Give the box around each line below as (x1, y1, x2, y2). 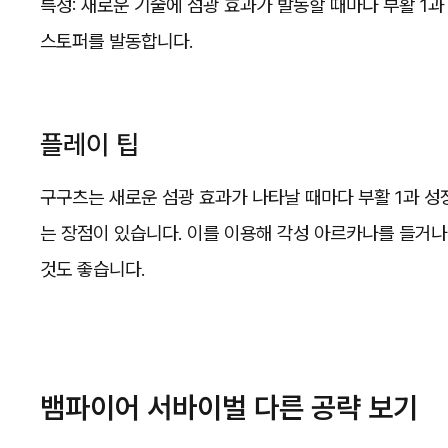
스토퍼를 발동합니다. (40, 29, 193, 53)
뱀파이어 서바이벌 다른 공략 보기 (40, 389, 418, 425)
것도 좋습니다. (40, 258, 145, 282)
